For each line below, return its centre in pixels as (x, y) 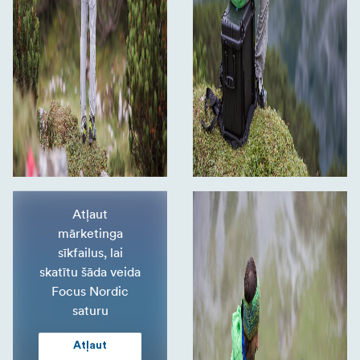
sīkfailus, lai (90, 252)
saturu (90, 310)
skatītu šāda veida (90, 271)
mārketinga (90, 233)
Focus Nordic (90, 290)
